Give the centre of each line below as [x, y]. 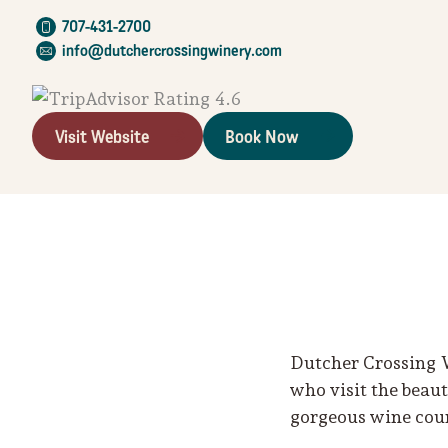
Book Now [262, 136]
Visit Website [101, 136]
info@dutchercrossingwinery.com [172, 51]
